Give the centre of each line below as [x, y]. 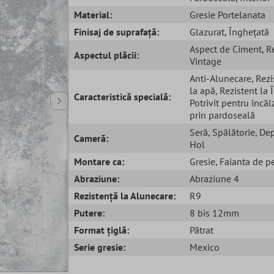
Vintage [205, 61]
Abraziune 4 [214, 178]
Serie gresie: [100, 247]
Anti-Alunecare [220, 78]
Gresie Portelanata [227, 14]
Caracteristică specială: [123, 96]
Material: [93, 14]
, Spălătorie [231, 132]
